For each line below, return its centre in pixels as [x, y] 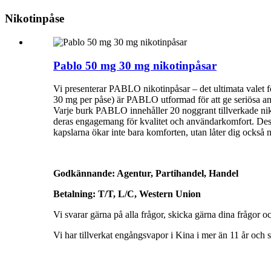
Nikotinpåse [34, 19]
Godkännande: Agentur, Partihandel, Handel [146, 174]
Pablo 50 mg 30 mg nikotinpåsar [135, 65]
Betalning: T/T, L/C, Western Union [127, 194]
